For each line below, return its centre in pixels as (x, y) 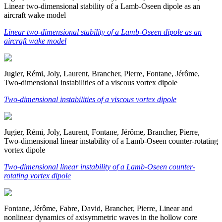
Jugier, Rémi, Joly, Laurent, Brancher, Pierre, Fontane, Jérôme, (102, 73)
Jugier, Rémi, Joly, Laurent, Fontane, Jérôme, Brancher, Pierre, (102, 132)
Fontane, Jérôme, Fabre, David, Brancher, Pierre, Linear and (98, 208)
